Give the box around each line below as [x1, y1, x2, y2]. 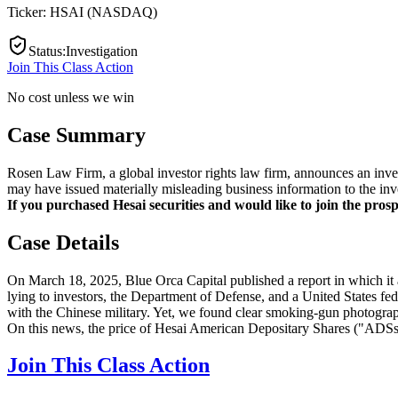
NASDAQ [92, 4, 153, 20]
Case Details [7, 230, 119, 254]
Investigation [66, 43, 138, 59]
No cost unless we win [7, 89, 134, 105]
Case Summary [7, 123, 146, 147]
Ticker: [7, 4, 50, 20]
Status [28, 43, 62, 59]
